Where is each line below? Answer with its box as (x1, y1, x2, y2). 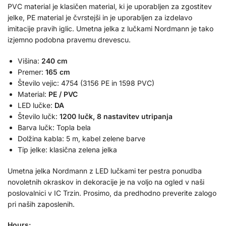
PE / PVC (46, 89, 78, 98)
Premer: (18, 67, 45, 76)
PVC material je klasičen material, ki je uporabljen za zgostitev (8, 2, 212, 11)
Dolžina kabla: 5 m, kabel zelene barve (18, 134, 145, 143)
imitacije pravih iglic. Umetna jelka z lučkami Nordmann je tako (8, 24, 213, 33)
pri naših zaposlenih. (8, 199, 75, 208)
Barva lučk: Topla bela (18, 123, 91, 132)
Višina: (18, 56, 41, 65)
